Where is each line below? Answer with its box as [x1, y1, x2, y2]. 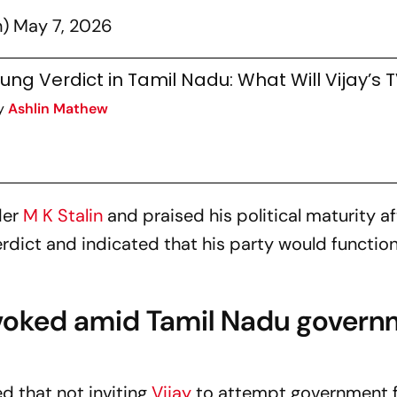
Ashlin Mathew [7, 98, 108, 118]
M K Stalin [23, 203, 104, 227]
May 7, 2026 [13, 13, 113, 37]
